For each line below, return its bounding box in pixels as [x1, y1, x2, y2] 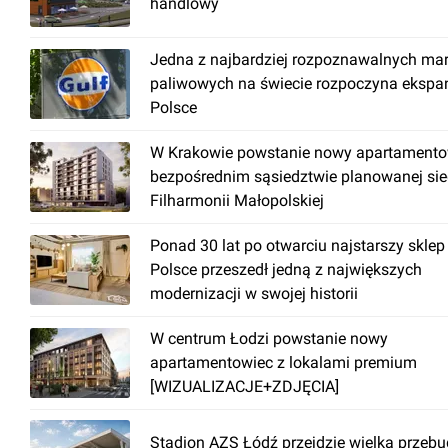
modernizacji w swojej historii [150, 284, 358, 303]
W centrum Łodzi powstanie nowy [150, 329, 388, 348]
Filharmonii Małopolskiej [150, 191, 324, 210]
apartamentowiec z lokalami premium [150, 353, 417, 372]
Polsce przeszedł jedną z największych [150, 260, 422, 279]
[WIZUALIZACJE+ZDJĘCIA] [150, 377, 339, 396]
